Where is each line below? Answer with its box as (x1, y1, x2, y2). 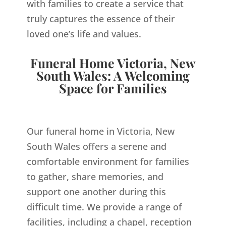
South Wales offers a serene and (26, 140, 166, 153)
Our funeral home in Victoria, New (26, 125, 175, 138)
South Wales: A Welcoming (36, 67, 190, 84)
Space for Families (59, 80, 167, 97)
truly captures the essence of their (26, 13, 175, 25)
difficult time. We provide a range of (26, 201, 182, 213)
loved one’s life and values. (26, 28, 141, 40)
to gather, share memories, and (26, 171, 163, 183)
